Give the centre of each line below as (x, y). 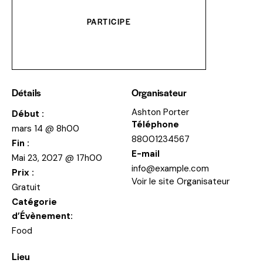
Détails (27, 92)
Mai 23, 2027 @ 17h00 (57, 158)
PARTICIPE (109, 21)
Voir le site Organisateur (181, 181)
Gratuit (26, 187)
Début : (28, 114)
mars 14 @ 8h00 (45, 128)
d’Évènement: (42, 216)
